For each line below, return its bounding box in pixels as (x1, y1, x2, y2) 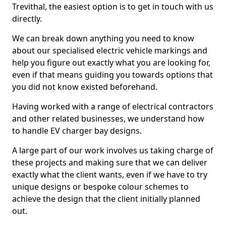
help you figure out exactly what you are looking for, (12, 57, 210, 68)
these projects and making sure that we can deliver (12, 157, 207, 168)
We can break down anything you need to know (12, 33, 194, 44)
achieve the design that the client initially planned (12, 193, 200, 204)
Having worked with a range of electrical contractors (12, 101, 213, 112)
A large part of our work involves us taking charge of (12, 145, 213, 156)
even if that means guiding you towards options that (12, 69, 213, 80)
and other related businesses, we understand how (12, 113, 204, 124)
